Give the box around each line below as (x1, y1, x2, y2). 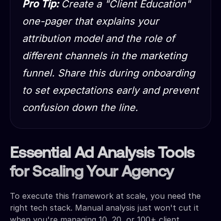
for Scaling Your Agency (10, 164, 174, 181)
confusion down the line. (22, 101, 138, 113)
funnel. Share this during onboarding (22, 67, 195, 79)
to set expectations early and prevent (22, 84, 199, 96)
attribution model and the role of (22, 32, 175, 44)
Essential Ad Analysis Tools (10, 146, 194, 162)
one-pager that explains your (22, 15, 159, 27)
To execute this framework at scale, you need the (10, 190, 201, 201)
